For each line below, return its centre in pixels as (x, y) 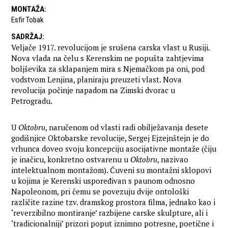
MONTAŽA (28, 9)
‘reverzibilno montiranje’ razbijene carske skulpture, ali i (110, 213)
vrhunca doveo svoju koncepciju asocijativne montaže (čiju (114, 149)
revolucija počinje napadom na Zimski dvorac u (93, 90)
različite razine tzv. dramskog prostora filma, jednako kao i (113, 202)
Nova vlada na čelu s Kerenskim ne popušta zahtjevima (108, 58)
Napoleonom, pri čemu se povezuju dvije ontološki (100, 192)
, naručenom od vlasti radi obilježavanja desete (127, 127)
